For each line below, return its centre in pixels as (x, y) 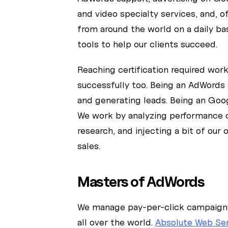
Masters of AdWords (141, 181)
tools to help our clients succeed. (147, 44)
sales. (89, 146)
